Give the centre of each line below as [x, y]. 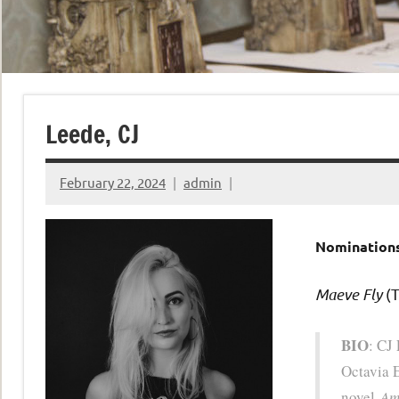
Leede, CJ [92, 134]
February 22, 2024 [113, 183]
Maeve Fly [348, 293]
